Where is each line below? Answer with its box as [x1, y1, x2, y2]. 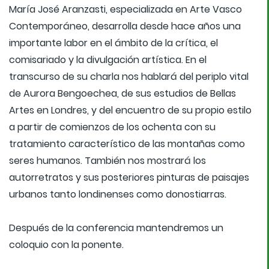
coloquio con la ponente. [9, 238, 124, 252]
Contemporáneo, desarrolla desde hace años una [9, 19, 241, 34]
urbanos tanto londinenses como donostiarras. [9, 187, 226, 202]
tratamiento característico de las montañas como [9, 137, 245, 151]
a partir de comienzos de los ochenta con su [9, 120, 216, 134]
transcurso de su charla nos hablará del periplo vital [9, 70, 249, 84]
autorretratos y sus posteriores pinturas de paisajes [9, 171, 249, 185]
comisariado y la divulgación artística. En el [9, 53, 207, 67]
